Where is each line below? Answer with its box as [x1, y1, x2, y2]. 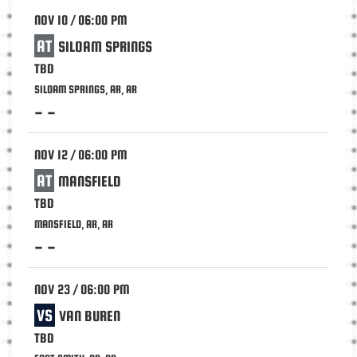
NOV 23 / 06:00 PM [34, 282, 130, 297]
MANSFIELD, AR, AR [34, 218, 113, 230]
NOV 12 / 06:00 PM [34, 147, 127, 163]
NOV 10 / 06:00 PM [34, 13, 127, 28]
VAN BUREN [59, 308, 120, 325]
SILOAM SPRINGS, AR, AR [34, 83, 137, 96]
